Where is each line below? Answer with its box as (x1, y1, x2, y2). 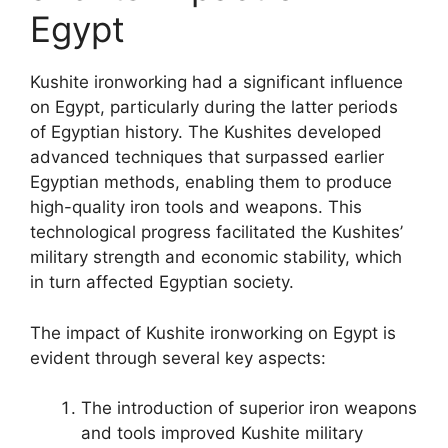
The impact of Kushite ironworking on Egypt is (30, 322, 396, 343)
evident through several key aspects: (30, 347, 326, 368)
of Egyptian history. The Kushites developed (30, 122, 382, 142)
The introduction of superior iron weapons (81, 398, 417, 418)
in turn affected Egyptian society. (30, 272, 294, 292)
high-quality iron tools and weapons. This (30, 197, 362, 217)
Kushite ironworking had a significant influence (30, 72, 403, 92)
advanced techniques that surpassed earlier (30, 147, 384, 167)
